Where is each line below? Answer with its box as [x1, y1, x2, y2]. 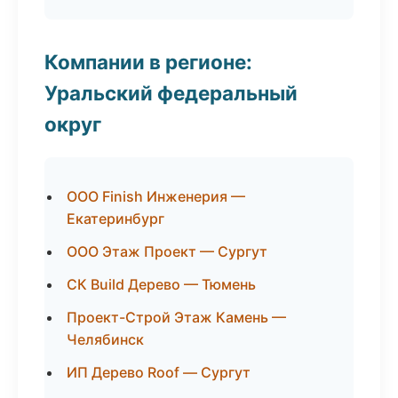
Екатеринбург [67, 210, 164, 227]
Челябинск [67, 330, 144, 348]
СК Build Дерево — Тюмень [67, 275, 256, 293]
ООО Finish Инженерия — [67, 187, 245, 205]
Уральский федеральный [44, 81, 298, 105]
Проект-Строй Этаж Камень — [67, 308, 286, 326]
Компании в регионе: [44, 50, 252, 74]
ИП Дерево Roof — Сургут [67, 363, 251, 381]
